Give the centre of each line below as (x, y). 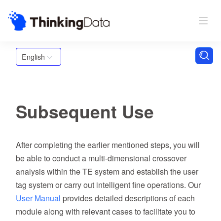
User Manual (38, 198)
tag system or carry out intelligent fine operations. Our (108, 185)
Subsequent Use (85, 111)
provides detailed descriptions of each (128, 198)
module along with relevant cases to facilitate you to (106, 211)
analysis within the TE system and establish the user (107, 171)
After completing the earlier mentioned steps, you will (108, 145)
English (33, 56)
